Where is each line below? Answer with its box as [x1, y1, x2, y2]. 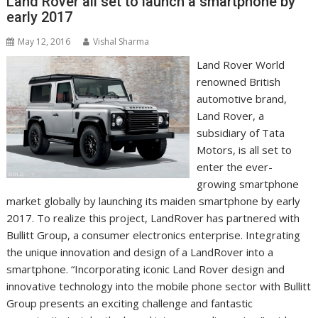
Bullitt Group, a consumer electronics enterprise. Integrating [6, 228, 301, 243]
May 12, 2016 [18, 35, 71, 48]
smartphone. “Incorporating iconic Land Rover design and [6, 262, 285, 277]
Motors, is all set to [196, 143, 292, 158]
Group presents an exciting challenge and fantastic [6, 296, 253, 311]
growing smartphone [196, 177, 299, 192]
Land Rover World [196, 57, 285, 72]
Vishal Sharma [93, 35, 150, 48]
